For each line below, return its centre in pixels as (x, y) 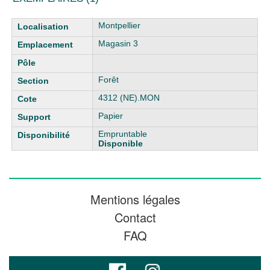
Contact (135, 217)
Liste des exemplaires (53, 23)
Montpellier (120, 25)
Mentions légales (135, 199)
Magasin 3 (118, 43)
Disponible (121, 143)
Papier (111, 116)
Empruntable (123, 134)
